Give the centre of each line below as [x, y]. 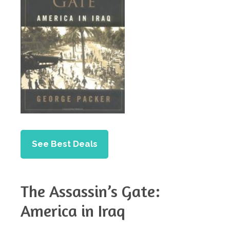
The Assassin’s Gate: [90, 191]
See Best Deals [64, 144]
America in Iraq [73, 211]
